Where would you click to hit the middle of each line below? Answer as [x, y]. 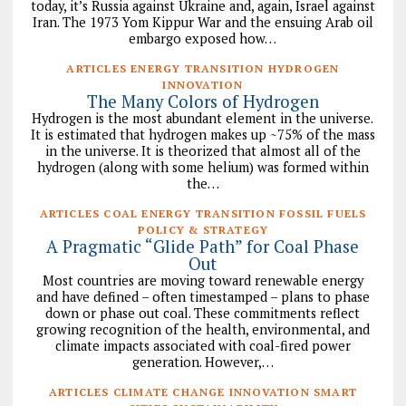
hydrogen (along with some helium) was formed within [203, 168]
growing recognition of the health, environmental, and [203, 330]
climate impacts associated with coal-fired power [203, 346]
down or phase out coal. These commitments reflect [203, 314]
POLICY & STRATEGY [203, 230]
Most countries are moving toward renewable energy [203, 281]
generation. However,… [203, 362]
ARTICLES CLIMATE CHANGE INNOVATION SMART [203, 392]
